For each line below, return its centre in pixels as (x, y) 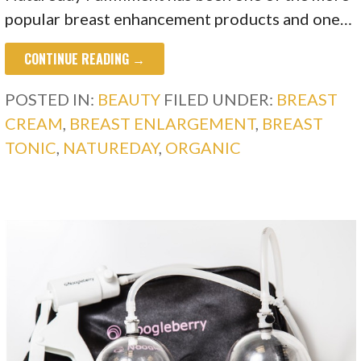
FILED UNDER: (220, 99)
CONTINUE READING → (85, 58)
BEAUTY (129, 99)
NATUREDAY (111, 147)
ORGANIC (203, 147)
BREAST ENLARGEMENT (163, 123)
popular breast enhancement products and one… (179, 18)
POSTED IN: (52, 99)
